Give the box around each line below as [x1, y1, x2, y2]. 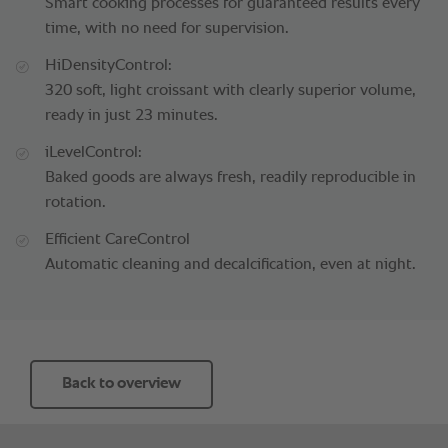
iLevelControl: [45, 145, 142, 162]
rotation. [45, 195, 106, 212]
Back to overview [62, 376, 181, 393]
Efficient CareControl [45, 232, 190, 249]
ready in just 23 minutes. [45, 108, 218, 125]
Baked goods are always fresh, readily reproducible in [45, 170, 416, 187]
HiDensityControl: [45, 58, 172, 75]
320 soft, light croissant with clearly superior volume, [45, 83, 416, 100]
